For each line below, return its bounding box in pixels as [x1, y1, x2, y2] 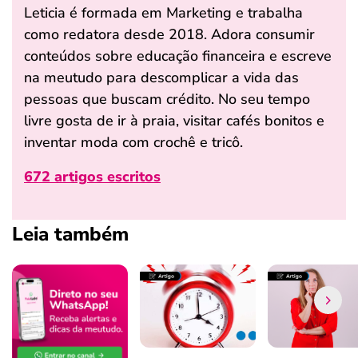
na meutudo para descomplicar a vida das [24, 68, 299, 87]
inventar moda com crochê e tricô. [24, 133, 243, 152]
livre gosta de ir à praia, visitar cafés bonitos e [24, 111, 324, 130]
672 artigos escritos [24, 167, 161, 186]
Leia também [12, 221, 129, 247]
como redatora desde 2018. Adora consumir [24, 25, 315, 44]
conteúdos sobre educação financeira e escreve [24, 46, 332, 66]
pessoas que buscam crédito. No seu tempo [24, 89, 310, 109]
